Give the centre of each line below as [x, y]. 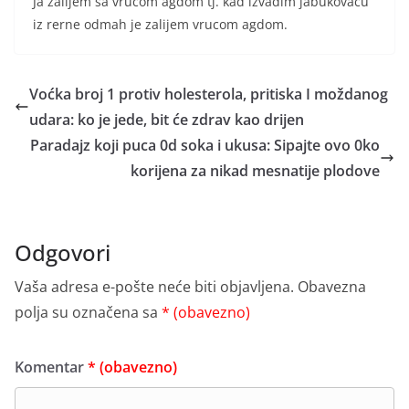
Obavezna [332, 287]
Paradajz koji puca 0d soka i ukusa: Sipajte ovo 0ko [205, 146]
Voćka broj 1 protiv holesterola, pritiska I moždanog [209, 94]
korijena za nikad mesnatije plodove [255, 171]
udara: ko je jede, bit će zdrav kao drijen [167, 120]
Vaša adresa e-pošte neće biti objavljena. [154, 287]
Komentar [51, 367]
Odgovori [63, 253]
